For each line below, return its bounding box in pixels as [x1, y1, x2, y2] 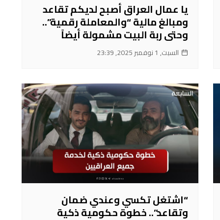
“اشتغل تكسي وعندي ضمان [61, 190, 188, 209]
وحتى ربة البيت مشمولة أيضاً [61, 26, 188, 44]
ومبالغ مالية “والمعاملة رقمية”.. [42, 13, 188, 31]
